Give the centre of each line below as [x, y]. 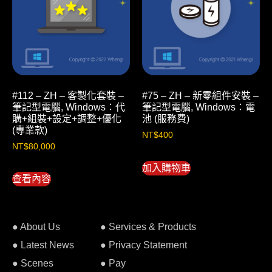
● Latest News [43, 245]
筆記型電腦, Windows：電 [199, 107]
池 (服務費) [166, 118]
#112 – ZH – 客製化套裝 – [68, 95]
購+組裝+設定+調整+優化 [67, 118]
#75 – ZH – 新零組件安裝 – [200, 95]
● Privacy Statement [144, 245]
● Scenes [33, 263]
